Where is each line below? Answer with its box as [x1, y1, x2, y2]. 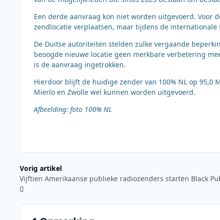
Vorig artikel [20, 163, 62, 173]
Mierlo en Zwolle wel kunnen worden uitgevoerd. [34, 87, 195, 97]
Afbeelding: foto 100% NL [34, 104, 112, 114]
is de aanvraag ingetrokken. [34, 59, 126, 69]
